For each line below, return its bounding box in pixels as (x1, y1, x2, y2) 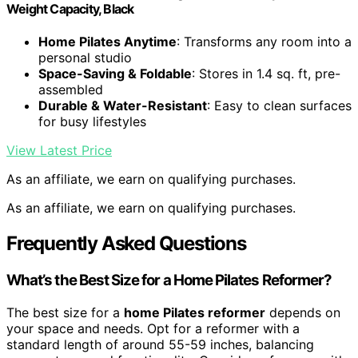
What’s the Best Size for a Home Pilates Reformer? (6, 271, 332, 290)
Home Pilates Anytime (38, 34, 177, 50)
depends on (265, 304, 340, 320)
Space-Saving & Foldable (38, 66, 192, 82)
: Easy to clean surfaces (207, 97, 352, 114)
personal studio (38, 50, 132, 66)
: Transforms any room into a (177, 34, 352, 50)
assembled (38, 82, 103, 98)
